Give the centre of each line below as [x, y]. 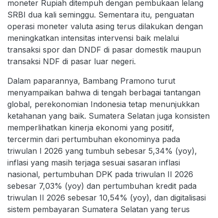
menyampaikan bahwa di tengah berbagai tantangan [104, 92]
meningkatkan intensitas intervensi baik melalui [93, 38]
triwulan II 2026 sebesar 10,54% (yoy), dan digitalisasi [107, 197]
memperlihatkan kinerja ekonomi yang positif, [91, 127]
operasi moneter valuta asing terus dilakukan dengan [105, 26]
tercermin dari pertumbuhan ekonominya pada [94, 139]
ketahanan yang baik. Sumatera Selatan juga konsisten [109, 116]
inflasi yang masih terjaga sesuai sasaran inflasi [94, 162]
